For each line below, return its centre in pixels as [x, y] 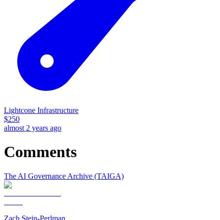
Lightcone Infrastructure [41, 110]
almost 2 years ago [33, 128]
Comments [40, 152]
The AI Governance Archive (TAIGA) [64, 176]
